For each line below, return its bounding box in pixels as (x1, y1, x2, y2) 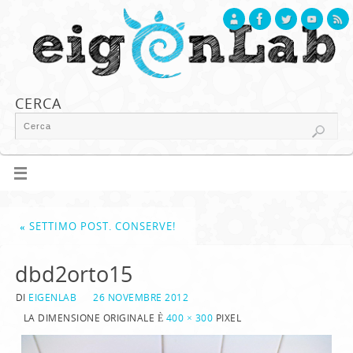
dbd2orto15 (14, 259, 132, 289)
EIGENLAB (28, 291, 77, 305)
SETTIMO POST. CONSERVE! (26, 219, 176, 233)
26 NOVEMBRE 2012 (93, 291, 189, 305)
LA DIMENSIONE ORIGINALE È (23, 311, 166, 325)
